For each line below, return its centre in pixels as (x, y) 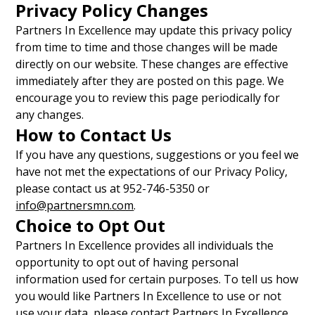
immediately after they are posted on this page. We (150, 81)
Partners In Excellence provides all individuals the (145, 245)
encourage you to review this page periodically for (148, 98)
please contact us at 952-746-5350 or (113, 188)
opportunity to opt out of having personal (127, 262)
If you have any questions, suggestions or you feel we (157, 155)
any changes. (50, 115)
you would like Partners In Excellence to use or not (149, 296)
